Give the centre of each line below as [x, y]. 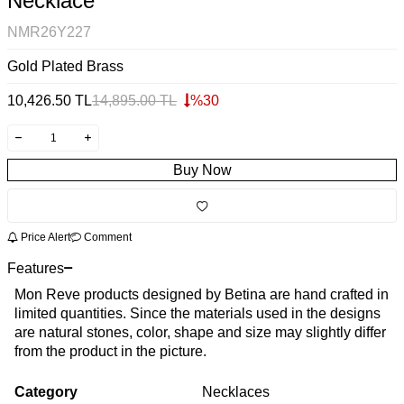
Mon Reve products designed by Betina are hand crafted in [202, 294]
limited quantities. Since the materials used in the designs [197, 313]
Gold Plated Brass [65, 67]
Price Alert [44, 237]
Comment [106, 237]
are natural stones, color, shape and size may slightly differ [200, 332]
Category [46, 391]
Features [36, 268]
